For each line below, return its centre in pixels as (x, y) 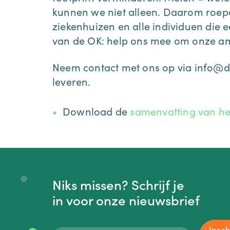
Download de (97, 111)
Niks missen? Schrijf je (118, 184)
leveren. (72, 81)
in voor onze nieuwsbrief (126, 199)
